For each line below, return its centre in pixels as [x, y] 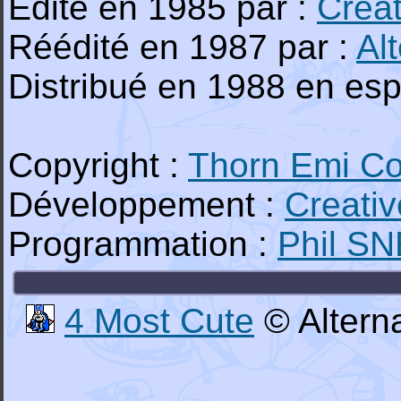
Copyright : [98, 165]
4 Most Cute [159, 321]
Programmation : [143, 244]
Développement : [146, 205]
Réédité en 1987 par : [182, 47]
